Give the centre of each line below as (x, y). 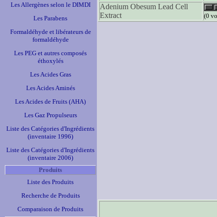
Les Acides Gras (50, 74)
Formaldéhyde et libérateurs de (50, 32)
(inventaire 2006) (50, 158)
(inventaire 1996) (50, 136)
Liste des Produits (50, 182)
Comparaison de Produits (50, 209)
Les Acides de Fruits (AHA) (50, 101)
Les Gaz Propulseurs (50, 115)
